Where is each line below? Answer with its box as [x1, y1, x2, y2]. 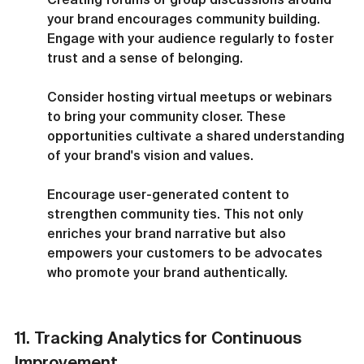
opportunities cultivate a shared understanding [47, 128, 348, 143]
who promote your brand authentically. [47, 264, 288, 279]
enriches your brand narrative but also [47, 225, 289, 240]
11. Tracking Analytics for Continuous [15, 327, 305, 347]
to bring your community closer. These [47, 108, 289, 123]
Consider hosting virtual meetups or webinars [47, 89, 336, 104]
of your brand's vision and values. [47, 147, 253, 162]
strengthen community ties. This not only [47, 206, 306, 221]
